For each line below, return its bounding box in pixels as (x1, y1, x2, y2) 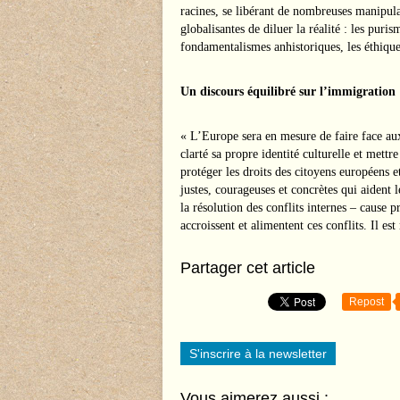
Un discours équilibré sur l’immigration (180, 85, 396, 98)
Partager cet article (180, 259, 315, 277)
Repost (349, 296, 384, 308)
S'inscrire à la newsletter (189, 346, 327, 361)
